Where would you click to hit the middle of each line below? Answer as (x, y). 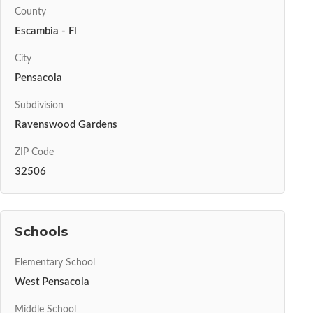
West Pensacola (52, 282)
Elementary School (55, 263)
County (30, 12)
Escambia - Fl (46, 31)
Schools (41, 232)
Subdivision (39, 105)
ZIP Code (34, 153)
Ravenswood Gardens (66, 125)
